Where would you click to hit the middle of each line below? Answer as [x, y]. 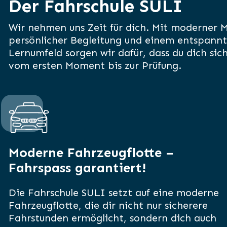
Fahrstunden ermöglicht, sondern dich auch [112, 218]
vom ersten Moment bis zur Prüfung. [95, 66]
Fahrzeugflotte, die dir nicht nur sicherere [108, 205]
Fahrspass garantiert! [77, 168]
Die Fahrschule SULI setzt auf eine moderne [114, 193]
